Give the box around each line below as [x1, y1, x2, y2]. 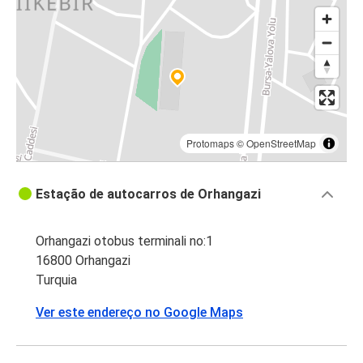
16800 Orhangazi [36, 253, 130, 269]
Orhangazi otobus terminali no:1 [36, 233, 213, 250]
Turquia [36, 272, 77, 288]
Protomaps [186, 136, 234, 151]
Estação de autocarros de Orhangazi [36, 186, 261, 203]
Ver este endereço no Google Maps [36, 305, 243, 321]
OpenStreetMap [246, 136, 316, 151]
